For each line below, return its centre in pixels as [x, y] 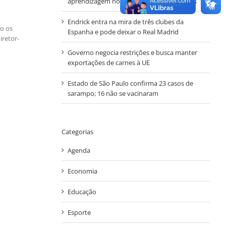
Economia [82, 171]
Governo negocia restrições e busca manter [132, 52]
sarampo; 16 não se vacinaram [113, 93]
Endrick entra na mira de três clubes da [125, 21]
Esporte [79, 213]
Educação [82, 192]
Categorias [77, 131]
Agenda [79, 151]
